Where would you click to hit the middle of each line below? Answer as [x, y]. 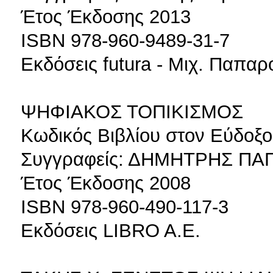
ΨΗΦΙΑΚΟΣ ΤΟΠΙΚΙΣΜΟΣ [132, 111]
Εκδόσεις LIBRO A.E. [111, 230]
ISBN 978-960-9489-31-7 [125, 40]
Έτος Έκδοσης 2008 [106, 183]
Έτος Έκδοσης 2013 [106, 16]
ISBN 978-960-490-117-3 [125, 206]
